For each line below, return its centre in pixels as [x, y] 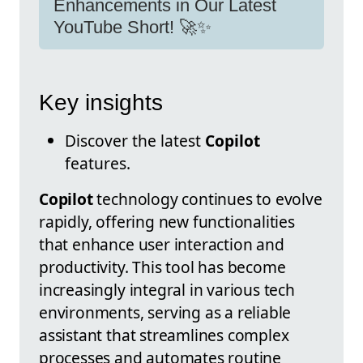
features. [98, 164]
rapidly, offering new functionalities [167, 222]
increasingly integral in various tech [167, 290]
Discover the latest [135, 141]
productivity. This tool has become [162, 267]
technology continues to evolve [207, 199]
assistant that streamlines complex [164, 335]
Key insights [101, 103]
